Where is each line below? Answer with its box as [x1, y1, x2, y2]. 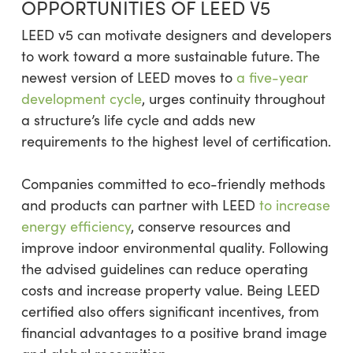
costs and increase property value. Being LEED [20, 281, 320, 299]
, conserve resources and [130, 217, 291, 236]
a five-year [236, 68, 308, 87]
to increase [258, 195, 330, 214]
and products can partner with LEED [20, 195, 259, 214]
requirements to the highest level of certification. [20, 132, 331, 150]
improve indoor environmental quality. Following [20, 238, 329, 257]
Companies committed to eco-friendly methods [20, 174, 325, 193]
